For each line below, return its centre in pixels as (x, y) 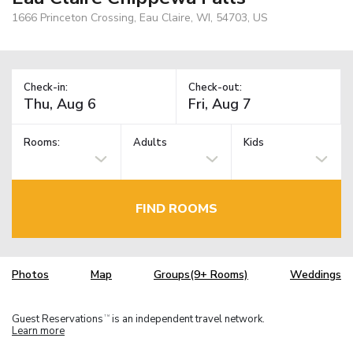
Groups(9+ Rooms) (201, 275)
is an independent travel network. (187, 319)
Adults (150, 143)
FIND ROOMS (176, 208)
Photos (30, 275)
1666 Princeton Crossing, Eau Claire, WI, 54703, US (140, 17)
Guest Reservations (58, 319)
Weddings (316, 275)
